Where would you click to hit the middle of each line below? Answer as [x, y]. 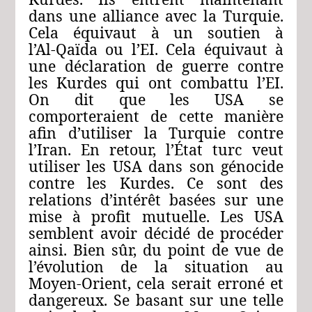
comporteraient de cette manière [156, 116]
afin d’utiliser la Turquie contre [156, 133]
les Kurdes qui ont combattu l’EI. [156, 83]
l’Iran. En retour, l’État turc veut [156, 150]
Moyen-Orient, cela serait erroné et [156, 283]
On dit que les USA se [156, 100]
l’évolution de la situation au [156, 267]
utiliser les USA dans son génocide [156, 166]
